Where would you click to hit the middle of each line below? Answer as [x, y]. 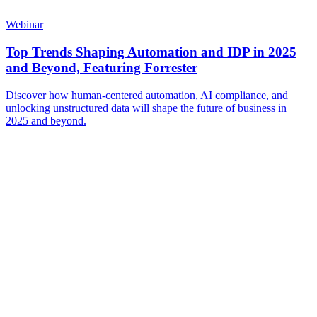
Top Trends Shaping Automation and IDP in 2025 [151, 52]
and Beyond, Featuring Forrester [102, 67]
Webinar [24, 25]
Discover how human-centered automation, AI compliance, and [147, 95]
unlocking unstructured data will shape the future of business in [146, 108]
